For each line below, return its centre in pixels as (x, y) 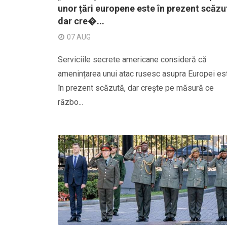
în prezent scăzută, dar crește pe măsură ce (136, 88)
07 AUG (79, 37)
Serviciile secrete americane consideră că (132, 60)
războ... (70, 102)
